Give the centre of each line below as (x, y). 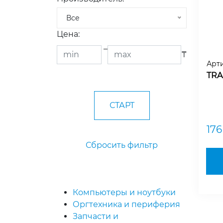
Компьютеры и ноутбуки (124, 193)
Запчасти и (96, 217)
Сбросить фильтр (122, 145)
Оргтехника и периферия (126, 205)
